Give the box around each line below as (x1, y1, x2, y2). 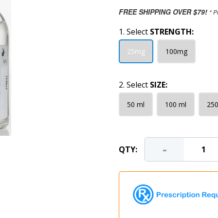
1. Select (119, 26, 150, 37)
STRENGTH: (150, 26, 194, 37)
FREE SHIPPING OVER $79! (119, 7, 207, 17)
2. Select (119, 79, 150, 90)
